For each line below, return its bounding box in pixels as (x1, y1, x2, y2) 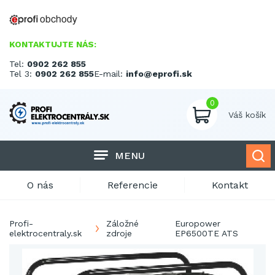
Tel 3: (9, 69, 35, 79)
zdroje (106, 228, 133, 238)
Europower (174, 219, 220, 228)
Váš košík (228, 110, 266, 120)
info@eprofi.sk (126, 69, 192, 79)
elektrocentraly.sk (9, 228, 82, 238)
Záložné (106, 219, 139, 228)
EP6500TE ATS (174, 228, 238, 238)
